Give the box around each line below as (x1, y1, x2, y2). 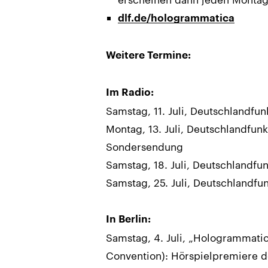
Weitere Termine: (106, 50, 191, 60)
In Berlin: (106, 214, 151, 224)
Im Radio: (106, 87, 154, 98)
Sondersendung (106, 140, 183, 153)
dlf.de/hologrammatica (118, 13, 234, 23)
